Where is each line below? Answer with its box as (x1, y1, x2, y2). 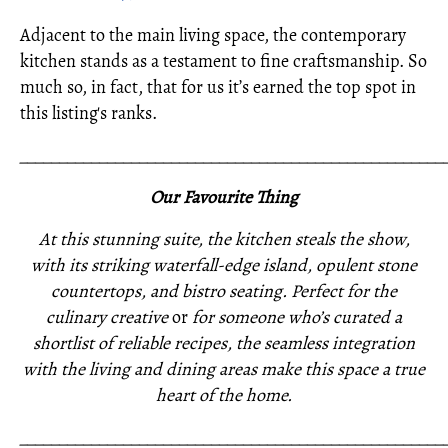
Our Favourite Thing (150, 185, 298, 209)
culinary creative (46, 305, 172, 329)
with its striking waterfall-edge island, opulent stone (31, 253, 417, 277)
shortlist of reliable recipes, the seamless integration (33, 331, 415, 355)
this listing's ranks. (20, 101, 157, 125)
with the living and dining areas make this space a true (23, 357, 425, 381)
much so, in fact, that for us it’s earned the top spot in (20, 75, 416, 99)
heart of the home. (156, 383, 292, 407)
